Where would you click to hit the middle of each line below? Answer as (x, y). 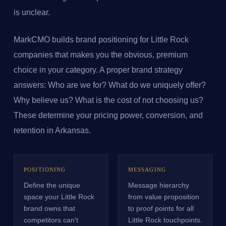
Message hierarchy (158, 185)
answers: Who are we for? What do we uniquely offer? (109, 85)
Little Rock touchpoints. (165, 220)
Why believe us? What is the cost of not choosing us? (108, 100)
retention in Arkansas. (52, 130)
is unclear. (32, 12)
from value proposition (163, 196)
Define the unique (52, 185)
